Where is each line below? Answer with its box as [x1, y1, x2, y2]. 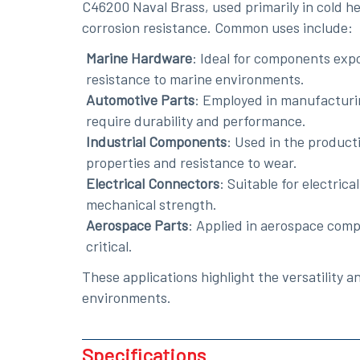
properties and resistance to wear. [86, 153, 297, 171]
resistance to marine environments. [86, 69, 305, 88]
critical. [86, 236, 133, 255]
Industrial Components [86, 132, 227, 150]
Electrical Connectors [86, 174, 219, 192]
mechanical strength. [86, 194, 217, 213]
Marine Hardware [86, 48, 192, 67]
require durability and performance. [86, 111, 306, 129]
